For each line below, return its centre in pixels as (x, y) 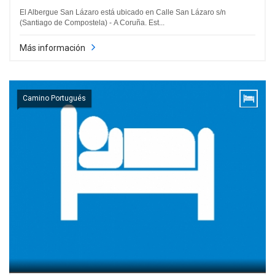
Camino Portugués (54, 98)
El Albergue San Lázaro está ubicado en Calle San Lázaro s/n (123, 12)
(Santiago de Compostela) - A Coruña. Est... (92, 22)
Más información (52, 48)
